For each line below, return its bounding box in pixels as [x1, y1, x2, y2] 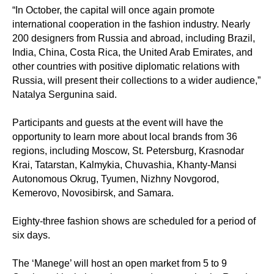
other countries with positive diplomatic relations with [12, 61, 240, 72]
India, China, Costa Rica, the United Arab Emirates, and [12, 46, 253, 57]
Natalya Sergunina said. [12, 89, 117, 100]
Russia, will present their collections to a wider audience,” [12, 75, 261, 86]
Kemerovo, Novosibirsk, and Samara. [12, 187, 174, 198]
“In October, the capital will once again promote [12, 4, 215, 15]
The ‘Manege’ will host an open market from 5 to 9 [12, 257, 227, 268]
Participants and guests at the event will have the [12, 117, 223, 128]
